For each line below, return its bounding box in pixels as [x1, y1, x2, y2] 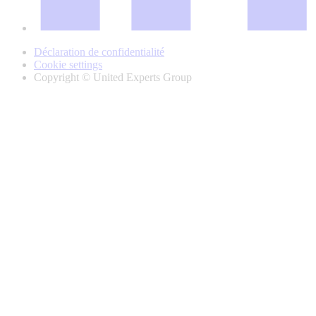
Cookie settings [34, 59, 102, 71]
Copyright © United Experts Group [34, 71, 192, 84]
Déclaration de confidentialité [34, 46, 164, 59]
